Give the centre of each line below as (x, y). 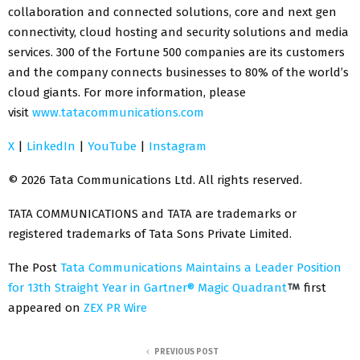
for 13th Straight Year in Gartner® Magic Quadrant (147, 287)
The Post (34, 267)
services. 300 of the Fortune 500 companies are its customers (176, 52)
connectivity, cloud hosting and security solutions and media (178, 32)
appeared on (46, 307)
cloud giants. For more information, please (127, 92)
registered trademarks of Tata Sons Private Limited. (150, 233)
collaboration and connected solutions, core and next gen (172, 12)
